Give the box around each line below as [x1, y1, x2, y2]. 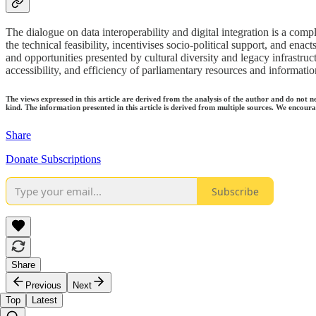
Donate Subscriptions [6, 153, 101, 166]
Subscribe [212, 184, 259, 198]
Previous [25, 280, 61, 291]
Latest [32, 295, 57, 306]
